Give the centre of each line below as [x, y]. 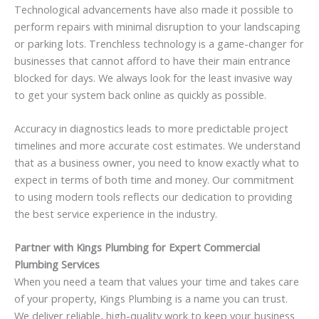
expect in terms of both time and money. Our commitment [154, 179]
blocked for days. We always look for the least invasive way [153, 77]
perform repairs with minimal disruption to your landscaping [157, 26]
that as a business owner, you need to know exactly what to [157, 162]
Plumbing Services [57, 265]
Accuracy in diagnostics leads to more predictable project [151, 128]
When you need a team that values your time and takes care [157, 282]
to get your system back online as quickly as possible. [140, 94]
